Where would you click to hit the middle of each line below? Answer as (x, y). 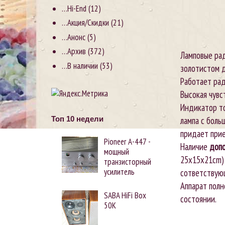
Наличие (195, 146)
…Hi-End (74, 8)
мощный (117, 151)
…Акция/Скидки (86, 23)
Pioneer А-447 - (127, 141)
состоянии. (198, 199)
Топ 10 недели (77, 119)
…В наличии (80, 66)
